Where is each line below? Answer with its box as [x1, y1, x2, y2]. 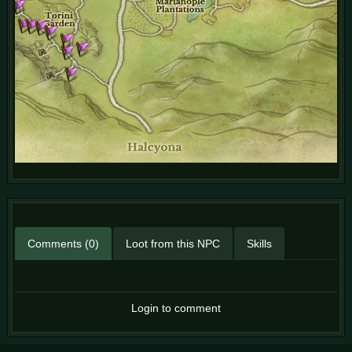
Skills [247, 237, 272, 250]
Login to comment [131, 302, 221, 314]
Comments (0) [27, 237, 99, 250]
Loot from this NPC [126, 237, 220, 250]
